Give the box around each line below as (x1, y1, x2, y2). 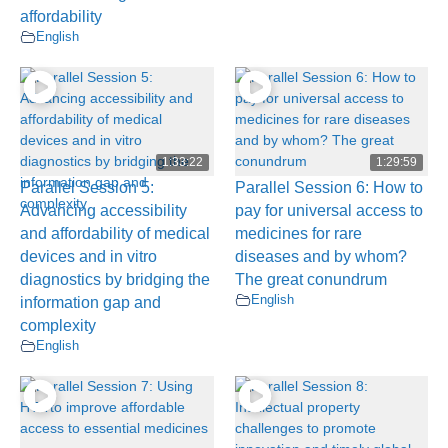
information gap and (20, 293, 161, 311)
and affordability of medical (20, 224, 210, 242)
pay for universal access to (234, 201, 423, 219)
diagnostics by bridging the (20, 270, 210, 288)
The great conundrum (234, 270, 387, 288)
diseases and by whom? (234, 247, 407, 265)
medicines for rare (234, 224, 362, 242)
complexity (20, 316, 96, 334)
